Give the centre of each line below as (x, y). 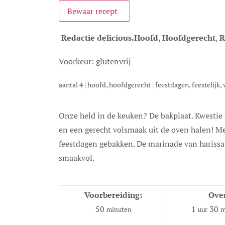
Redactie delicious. (98, 38)
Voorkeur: (77, 61)
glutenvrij (114, 61)
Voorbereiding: (114, 195)
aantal (71, 85)
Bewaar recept (92, 11)
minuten (119, 210)
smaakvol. (77, 158)
